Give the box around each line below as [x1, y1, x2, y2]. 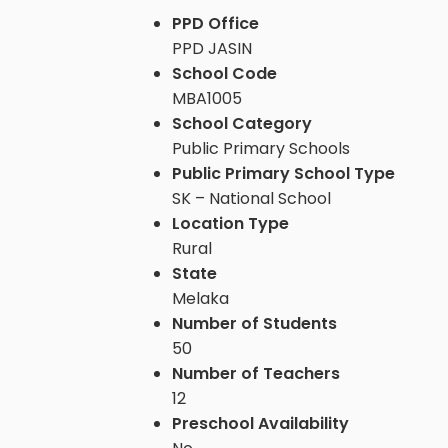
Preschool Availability [172, 411, 349, 435]
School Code [172, 61, 277, 85]
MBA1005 [172, 86, 242, 110]
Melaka [172, 286, 229, 310]
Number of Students [172, 311, 337, 335]
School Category [172, 111, 312, 135]
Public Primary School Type [172, 161, 395, 185]
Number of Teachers [172, 361, 340, 385]
